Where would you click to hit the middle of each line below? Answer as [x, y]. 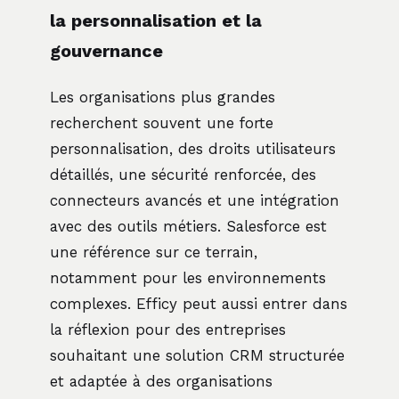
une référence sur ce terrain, [154, 252]
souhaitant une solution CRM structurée [197, 355]
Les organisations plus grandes [163, 97]
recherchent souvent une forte [162, 122]
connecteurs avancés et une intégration [195, 200]
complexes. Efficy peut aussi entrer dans [199, 303]
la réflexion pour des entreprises [168, 329]
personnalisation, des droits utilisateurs [193, 148]
